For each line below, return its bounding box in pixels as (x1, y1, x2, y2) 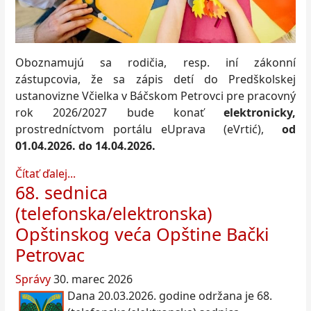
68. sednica (15, 180, 108, 204)
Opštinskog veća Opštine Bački (15, 221, 269, 246)
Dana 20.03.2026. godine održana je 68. (67, 287, 272, 303)
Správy (15, 271, 51, 287)
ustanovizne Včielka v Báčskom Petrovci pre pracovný (15, 87, 296, 103)
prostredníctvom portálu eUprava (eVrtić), (15, 121, 282, 137)
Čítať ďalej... (15, 165, 76, 181)
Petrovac (15, 242, 85, 267)
